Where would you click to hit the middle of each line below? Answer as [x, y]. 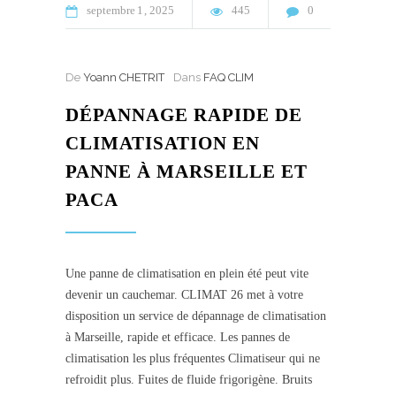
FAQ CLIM [228, 78]
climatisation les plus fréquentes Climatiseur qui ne [193, 359]
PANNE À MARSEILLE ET [187, 172]
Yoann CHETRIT [124, 78]
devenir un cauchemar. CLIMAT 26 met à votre [184, 295]
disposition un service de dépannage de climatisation [196, 316]
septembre [111, 11]
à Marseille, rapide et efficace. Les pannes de [178, 338]
